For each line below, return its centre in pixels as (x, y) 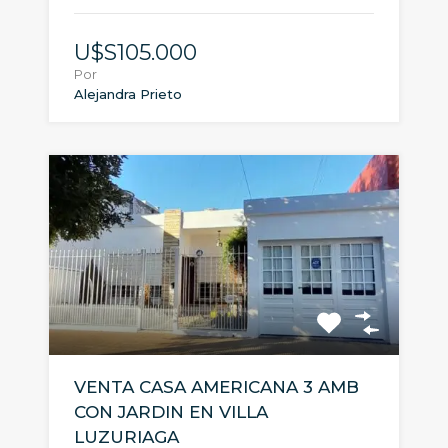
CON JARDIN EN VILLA (171, 411)
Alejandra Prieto (128, 93)
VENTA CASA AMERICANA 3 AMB (216, 386)
